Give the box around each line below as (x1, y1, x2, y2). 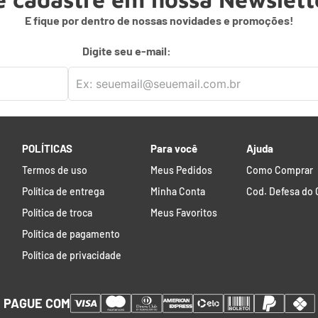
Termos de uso (21, 164, 87, 176)
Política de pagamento (21, 228, 120, 240)
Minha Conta (150, 185, 205, 197)
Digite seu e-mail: (82, 43, 171, 57)
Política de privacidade (21, 249, 121, 261)
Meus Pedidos (150, 164, 212, 176)
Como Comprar (246, 164, 314, 176)
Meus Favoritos (150, 207, 217, 219)
